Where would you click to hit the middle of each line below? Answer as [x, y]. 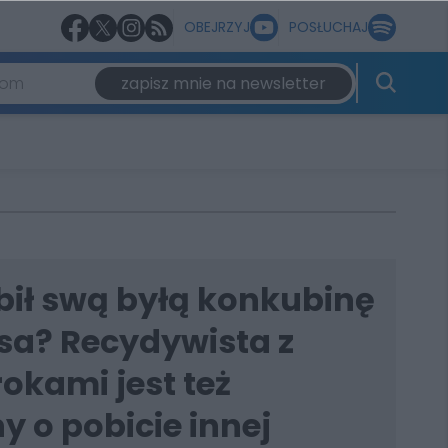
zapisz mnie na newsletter [223, 83]
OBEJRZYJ [217, 27]
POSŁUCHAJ [328, 27]
